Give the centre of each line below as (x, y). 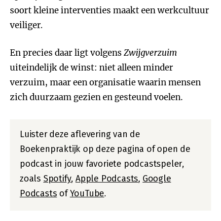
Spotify (57, 179)
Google (157, 179)
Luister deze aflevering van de (80, 134)
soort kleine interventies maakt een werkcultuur (110, 10)
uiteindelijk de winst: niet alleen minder (92, 68)
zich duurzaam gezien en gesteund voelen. (96, 97)
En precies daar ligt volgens (67, 53)
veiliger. (26, 25)
